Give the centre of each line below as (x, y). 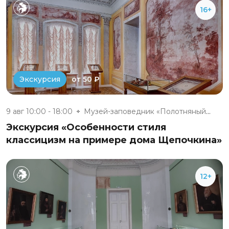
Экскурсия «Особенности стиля (86, 128)
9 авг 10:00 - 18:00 (39, 112)
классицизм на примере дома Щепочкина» (114, 140)
